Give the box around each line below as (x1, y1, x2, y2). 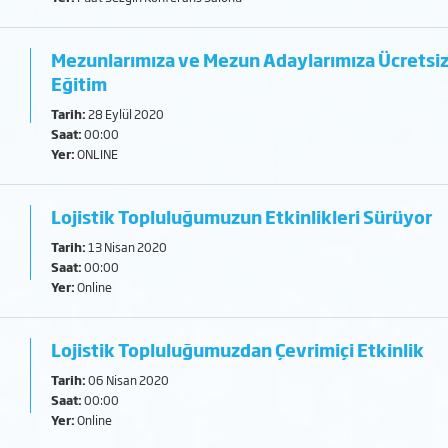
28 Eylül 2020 (86, 105, 165, 123)
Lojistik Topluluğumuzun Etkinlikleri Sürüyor (51, 204, 433, 229)
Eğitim (51, 71, 108, 96)
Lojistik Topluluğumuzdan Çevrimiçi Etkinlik (51, 337, 425, 362)
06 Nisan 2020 (86, 371, 170, 389)
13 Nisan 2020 (86, 238, 168, 256)
